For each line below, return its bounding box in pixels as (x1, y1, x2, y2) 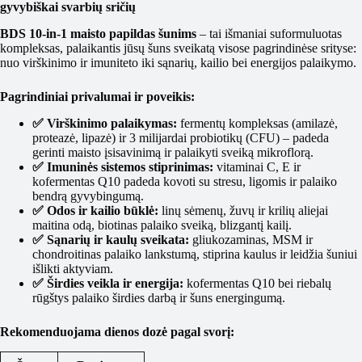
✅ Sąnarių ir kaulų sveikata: (32, 232, 189, 246)
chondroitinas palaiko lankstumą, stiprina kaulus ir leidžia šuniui (32, 246, 357, 261)
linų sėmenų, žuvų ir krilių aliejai (158, 203, 328, 217)
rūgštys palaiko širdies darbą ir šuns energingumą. (32, 290, 285, 305)
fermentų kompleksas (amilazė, (177, 116, 338, 130)
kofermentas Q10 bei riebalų (183, 276, 331, 290)
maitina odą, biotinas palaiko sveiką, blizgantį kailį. (32, 217, 292, 232)
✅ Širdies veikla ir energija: (32, 276, 183, 290)
